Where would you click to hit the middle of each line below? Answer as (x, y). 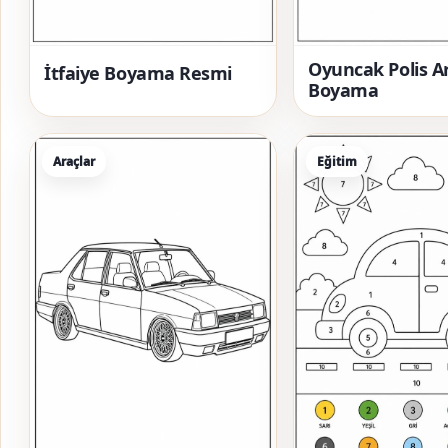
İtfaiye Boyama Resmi (138, 72)
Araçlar (74, 161)
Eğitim (337, 161)
